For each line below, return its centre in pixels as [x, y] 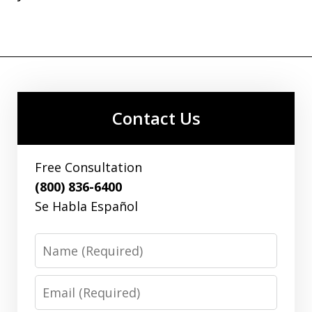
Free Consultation [88, 167]
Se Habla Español [86, 206]
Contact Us [156, 118]
